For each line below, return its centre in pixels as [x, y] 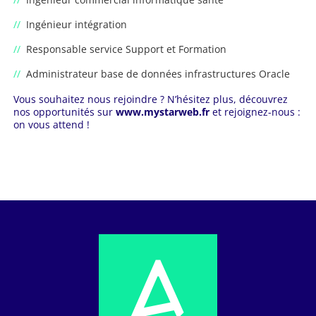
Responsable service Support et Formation [126, 49]
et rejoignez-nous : [255, 112]
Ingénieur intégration [76, 24]
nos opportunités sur [64, 112]
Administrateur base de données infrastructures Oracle [158, 73]
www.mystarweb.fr [162, 112]
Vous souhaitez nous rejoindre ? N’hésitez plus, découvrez [150, 99]
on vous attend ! [51, 125]
